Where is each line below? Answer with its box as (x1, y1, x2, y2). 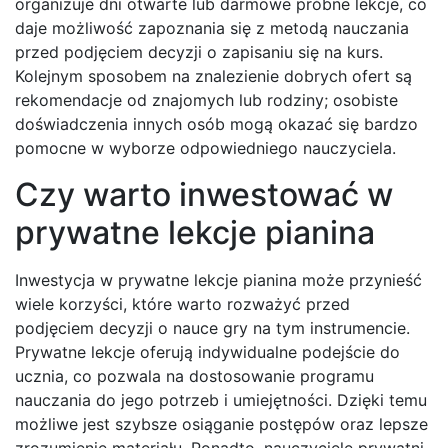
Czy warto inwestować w (15, 175, 393, 215)
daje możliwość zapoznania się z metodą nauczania (15, 18, 409, 39)
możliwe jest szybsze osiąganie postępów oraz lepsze (15, 414, 428, 435)
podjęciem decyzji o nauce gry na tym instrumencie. (15, 318, 410, 339)
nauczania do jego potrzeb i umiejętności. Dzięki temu (15, 390, 427, 411)
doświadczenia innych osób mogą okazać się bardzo (15, 114, 418, 135)
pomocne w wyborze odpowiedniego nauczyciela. (15, 138, 396, 159)
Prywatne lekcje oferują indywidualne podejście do (15, 342, 400, 363)
